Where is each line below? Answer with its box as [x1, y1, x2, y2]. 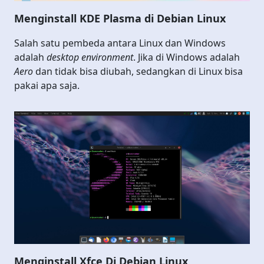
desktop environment [47, 50, 133, 64]
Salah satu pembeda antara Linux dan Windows [14, 36, 226, 49]
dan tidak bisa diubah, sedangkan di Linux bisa [33, 64, 243, 78]
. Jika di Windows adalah [133, 50, 240, 64]
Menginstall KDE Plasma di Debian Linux [14, 11, 226, 25]
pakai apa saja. [14, 78, 80, 92]
